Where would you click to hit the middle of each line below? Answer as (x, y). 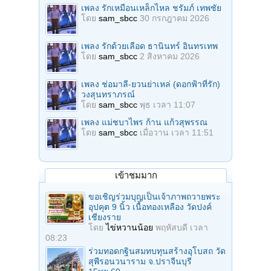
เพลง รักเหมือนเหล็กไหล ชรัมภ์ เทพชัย (151, 8)
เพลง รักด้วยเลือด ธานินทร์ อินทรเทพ (149, 46)
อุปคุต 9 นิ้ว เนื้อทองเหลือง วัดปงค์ (150, 207)
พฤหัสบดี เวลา (182, 228)
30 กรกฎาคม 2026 (175, 18)
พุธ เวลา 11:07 (168, 105)
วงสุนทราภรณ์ (108, 95)
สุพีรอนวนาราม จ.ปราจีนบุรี (140, 262)
